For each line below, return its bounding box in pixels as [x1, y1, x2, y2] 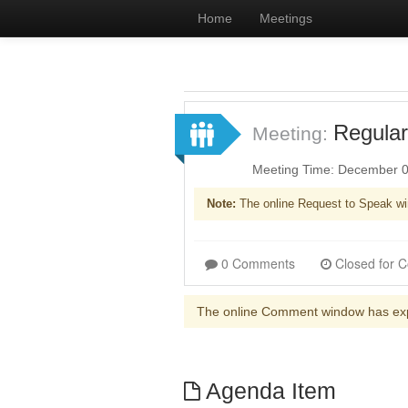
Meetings [260, 11, 312, 25]
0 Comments [221, 254, 295, 272]
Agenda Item [199, 379, 336, 403]
